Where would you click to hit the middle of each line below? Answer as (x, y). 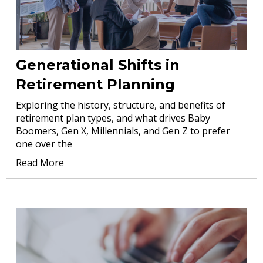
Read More (40, 162)
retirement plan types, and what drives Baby (113, 118)
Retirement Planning (95, 84)
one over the (44, 144)
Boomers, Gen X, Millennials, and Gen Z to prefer (123, 131)
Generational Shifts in (98, 65)
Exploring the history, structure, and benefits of (121, 105)
